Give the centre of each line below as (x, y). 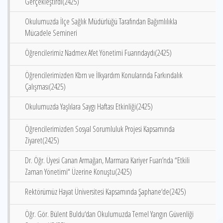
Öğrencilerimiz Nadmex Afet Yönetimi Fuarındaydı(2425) (98, 53)
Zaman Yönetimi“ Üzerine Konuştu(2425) (78, 172)
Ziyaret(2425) (42, 140)
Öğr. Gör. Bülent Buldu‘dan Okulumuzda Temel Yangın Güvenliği (109, 214)
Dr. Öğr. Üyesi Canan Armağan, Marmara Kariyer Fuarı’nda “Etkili (107, 160)
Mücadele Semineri (51, 33)
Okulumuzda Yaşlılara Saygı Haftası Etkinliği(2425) (89, 107)
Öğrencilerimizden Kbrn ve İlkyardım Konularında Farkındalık (104, 75)
